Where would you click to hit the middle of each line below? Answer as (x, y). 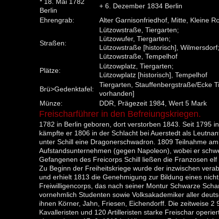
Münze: (51, 103)
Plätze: (50, 71)
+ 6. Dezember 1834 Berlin (141, 6)
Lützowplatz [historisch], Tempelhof (153, 75)
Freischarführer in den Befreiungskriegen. (120, 114)
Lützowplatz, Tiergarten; (136, 66)
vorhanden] (117, 94)
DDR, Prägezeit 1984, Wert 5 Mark (153, 103)
